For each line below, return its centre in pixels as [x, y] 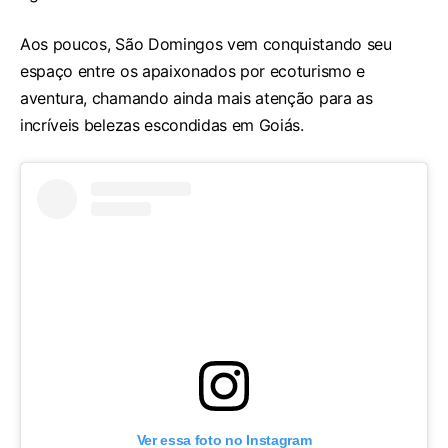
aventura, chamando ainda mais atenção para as [196, 97]
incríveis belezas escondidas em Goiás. [162, 124]
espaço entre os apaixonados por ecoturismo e [192, 70]
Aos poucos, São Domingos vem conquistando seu [206, 43]
